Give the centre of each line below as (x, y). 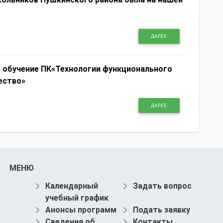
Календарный (71, 186)
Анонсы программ (81, 210)
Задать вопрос (163, 186)
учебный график (77, 198)
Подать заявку (162, 210)
